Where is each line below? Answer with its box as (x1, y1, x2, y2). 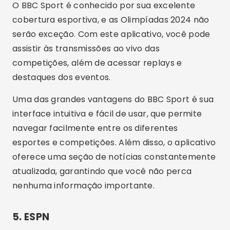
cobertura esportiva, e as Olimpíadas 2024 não (12, 14, 209, 26)
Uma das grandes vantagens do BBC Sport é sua (12, 93, 214, 105)
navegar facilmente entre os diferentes (12, 122, 178, 134)
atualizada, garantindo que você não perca (12, 165, 192, 177)
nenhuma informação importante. (12, 180, 155, 191)
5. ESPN (12, 210, 50, 224)
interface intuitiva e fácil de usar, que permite (12, 108, 202, 120)
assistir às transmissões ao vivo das (12, 43, 160, 54)
